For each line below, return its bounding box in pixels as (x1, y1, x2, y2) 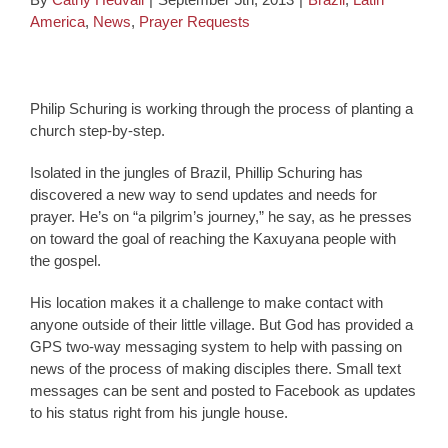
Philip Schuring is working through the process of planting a (30, 99, 413, 117)
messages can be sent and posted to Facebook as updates (30, 381, 416, 399)
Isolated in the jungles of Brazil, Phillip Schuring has (30, 163, 363, 181)
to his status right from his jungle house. (30, 403, 288, 421)
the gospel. (30, 251, 101, 269)
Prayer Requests (139, 12, 250, 30)
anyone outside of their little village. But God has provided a (30, 315, 413, 333)
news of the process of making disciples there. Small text (30, 359, 401, 377)
